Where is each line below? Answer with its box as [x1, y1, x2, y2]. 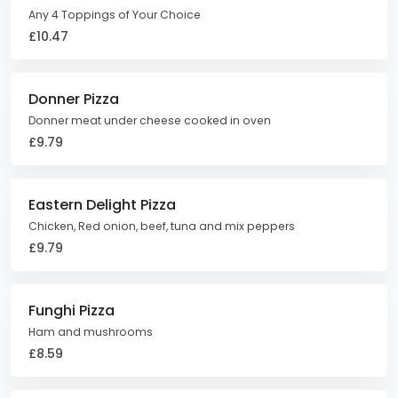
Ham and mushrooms [28, 324, 153, 339]
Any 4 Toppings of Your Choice [28, 7, 201, 22]
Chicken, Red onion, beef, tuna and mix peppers [28, 219, 295, 234]
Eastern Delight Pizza [28, 195, 176, 215]
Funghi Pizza [28, 300, 115, 321]
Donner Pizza [28, 89, 119, 109]
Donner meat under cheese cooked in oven [28, 113, 271, 128]
